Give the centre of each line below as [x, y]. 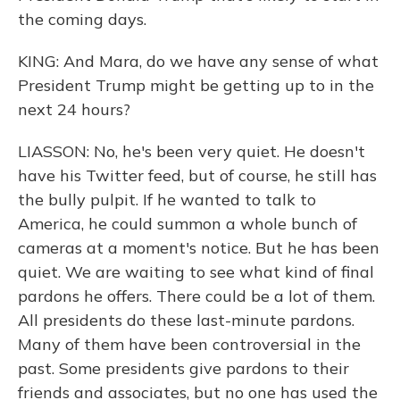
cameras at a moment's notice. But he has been [199, 248]
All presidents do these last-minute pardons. [186, 320]
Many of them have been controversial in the [189, 344]
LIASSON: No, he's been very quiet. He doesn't [192, 151]
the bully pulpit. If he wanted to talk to [167, 200]
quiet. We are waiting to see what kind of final [196, 272]
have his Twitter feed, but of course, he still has [197, 175]
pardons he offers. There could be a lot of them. [196, 296]
